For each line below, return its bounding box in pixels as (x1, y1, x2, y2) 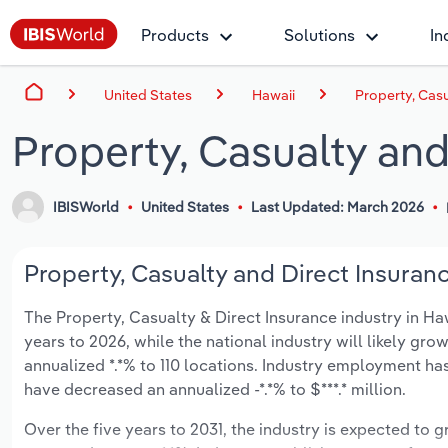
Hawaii (252, 85, 295, 104)
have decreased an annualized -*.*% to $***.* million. (24, 379, 406, 400)
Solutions (284, 25, 355, 45)
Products (141, 25, 209, 45)
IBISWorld (53, 198, 120, 217)
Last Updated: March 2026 (250, 198, 424, 217)
